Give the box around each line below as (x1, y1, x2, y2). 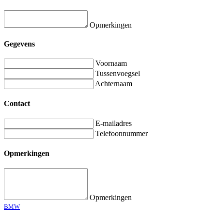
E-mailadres (95, 119, 132, 127)
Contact (4, 99, 30, 108)
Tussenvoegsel (95, 69, 140, 78)
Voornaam (95, 59, 127, 68)
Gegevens (4, 39, 35, 48)
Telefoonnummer (95, 129, 148, 138)
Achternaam (95, 79, 132, 88)
